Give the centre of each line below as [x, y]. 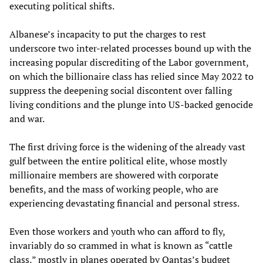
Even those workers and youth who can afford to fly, [117, 231]
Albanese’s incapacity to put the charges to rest [108, 34]
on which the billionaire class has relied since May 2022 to [131, 76]
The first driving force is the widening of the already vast [127, 146]
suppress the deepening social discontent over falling [121, 90]
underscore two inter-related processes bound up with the [130, 48]
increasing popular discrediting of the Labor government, [129, 62]
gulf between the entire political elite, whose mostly [118, 161]
